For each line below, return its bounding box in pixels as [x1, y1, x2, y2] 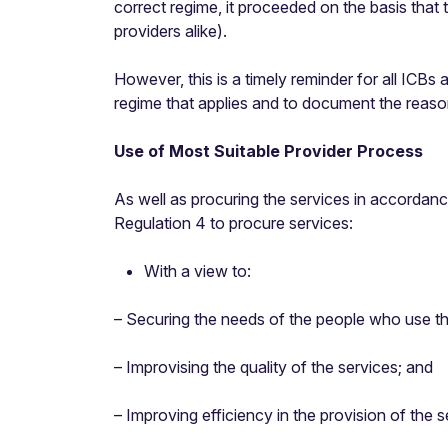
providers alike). [114, 21, 227, 41]
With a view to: [144, 261, 251, 281]
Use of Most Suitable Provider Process [114, 141, 423, 161]
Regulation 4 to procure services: [114, 213, 353, 233]
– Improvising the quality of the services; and [114, 357, 433, 377]
